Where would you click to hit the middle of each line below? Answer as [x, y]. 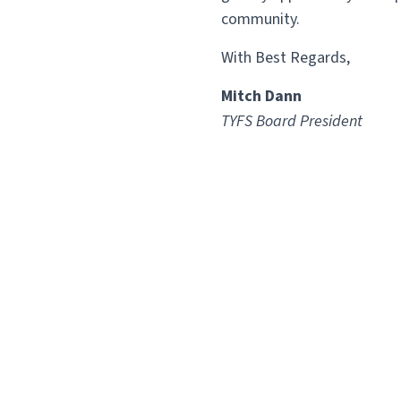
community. [260, 19]
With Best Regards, [285, 57]
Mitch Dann [261, 96]
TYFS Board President [291, 121]
